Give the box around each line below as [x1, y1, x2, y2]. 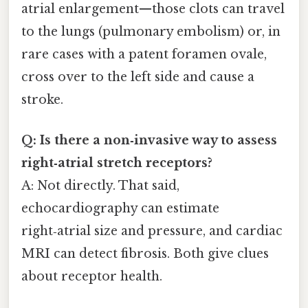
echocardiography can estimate [21, 201, 219, 217]
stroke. [21, 91, 63, 107]
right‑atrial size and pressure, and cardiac [21, 223, 283, 239]
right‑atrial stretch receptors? [21, 155, 212, 171]
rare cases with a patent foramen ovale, [21, 46, 267, 62]
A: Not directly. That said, [21, 178, 179, 194]
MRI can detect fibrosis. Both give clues [21, 246, 269, 262]
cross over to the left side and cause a [21, 69, 254, 85]
